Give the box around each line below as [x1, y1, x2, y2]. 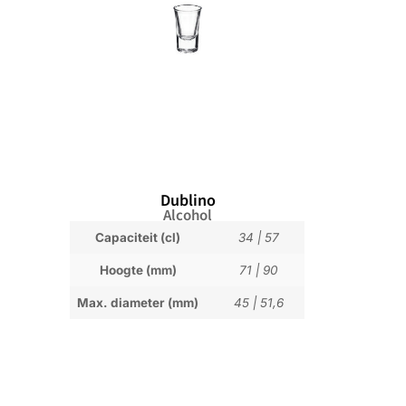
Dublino [159, 188, 216, 210]
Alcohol [163, 205, 213, 224]
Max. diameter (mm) [77, 295, 199, 310]
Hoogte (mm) [99, 263, 177, 277]
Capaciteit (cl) [95, 230, 181, 245]
